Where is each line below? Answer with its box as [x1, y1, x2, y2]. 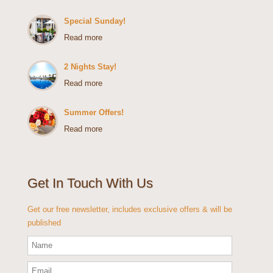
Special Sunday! [64, 16, 126, 26]
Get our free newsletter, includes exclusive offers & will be [27, 205, 232, 214]
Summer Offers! [64, 108, 124, 117]
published [27, 218, 61, 227]
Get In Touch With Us [27, 175, 153, 191]
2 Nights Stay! [64, 62, 116, 71]
